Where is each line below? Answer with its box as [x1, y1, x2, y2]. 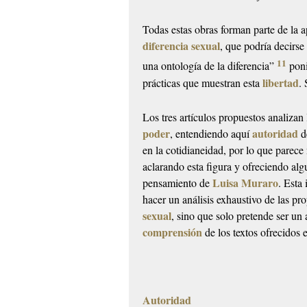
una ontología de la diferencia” [143, 58, 278, 73]
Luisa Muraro [212, 174, 279, 191]
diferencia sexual [143, 38, 221, 54]
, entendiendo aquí [170, 125, 253, 140]
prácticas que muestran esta [143, 75, 263, 90]
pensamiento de [143, 175, 213, 190]
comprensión [143, 223, 203, 240]
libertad [262, 74, 299, 90]
